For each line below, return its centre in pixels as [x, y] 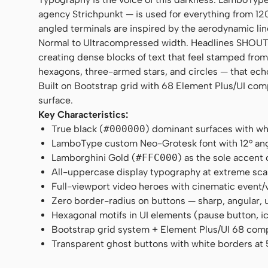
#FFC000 [157, 157]
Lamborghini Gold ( [94, 157]
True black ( [78, 129]
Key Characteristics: [83, 114]
